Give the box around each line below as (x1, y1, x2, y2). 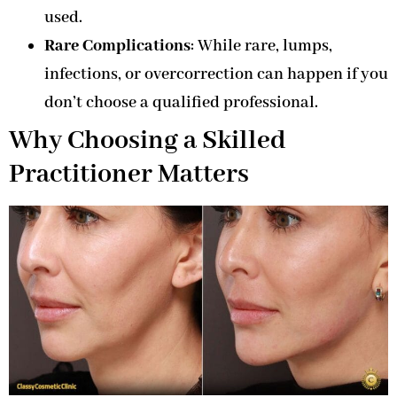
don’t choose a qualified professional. (44, 92, 318, 114)
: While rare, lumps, (191, 35, 332, 58)
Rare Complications (44, 35, 191, 58)
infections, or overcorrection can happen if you (44, 64, 388, 86)
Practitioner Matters (9, 158, 249, 192)
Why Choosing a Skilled (9, 124, 286, 159)
